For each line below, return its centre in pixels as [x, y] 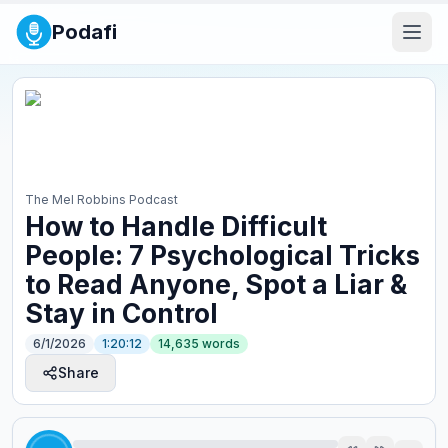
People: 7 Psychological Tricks [222, 255]
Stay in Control [121, 313]
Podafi [84, 32]
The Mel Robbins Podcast [101, 199]
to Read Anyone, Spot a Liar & [216, 284]
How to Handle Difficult [176, 226]
